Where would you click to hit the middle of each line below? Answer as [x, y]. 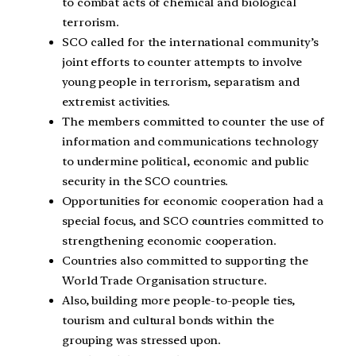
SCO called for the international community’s [190, 43]
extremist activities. [116, 102]
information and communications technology [190, 142]
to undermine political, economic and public [186, 162]
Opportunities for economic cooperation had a [193, 201]
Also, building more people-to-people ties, [178, 301]
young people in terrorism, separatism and [181, 82]
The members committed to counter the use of [193, 122]
